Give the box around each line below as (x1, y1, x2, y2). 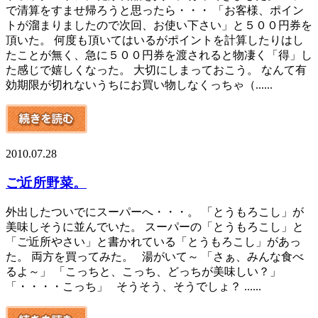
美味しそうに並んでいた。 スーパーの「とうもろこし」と (6, 221, 304, 234)
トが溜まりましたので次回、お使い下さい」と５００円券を (6, 19, 312, 31)
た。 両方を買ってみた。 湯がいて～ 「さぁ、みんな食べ (6, 251, 304, 263)
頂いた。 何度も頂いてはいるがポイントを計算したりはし (6, 34, 304, 46)
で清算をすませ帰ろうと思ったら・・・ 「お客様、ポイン (6, 4, 304, 16)
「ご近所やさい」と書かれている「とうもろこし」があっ (6, 236, 301, 248)
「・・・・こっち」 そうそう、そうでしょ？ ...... (6, 280, 261, 293)
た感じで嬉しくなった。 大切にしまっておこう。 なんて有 (6, 64, 307, 76)
